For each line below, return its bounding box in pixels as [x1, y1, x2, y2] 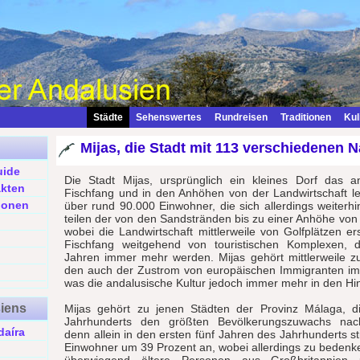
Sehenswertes [136, 112, 202, 123]
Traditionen [280, 112, 331, 123]
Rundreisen [215, 112, 268, 123]
